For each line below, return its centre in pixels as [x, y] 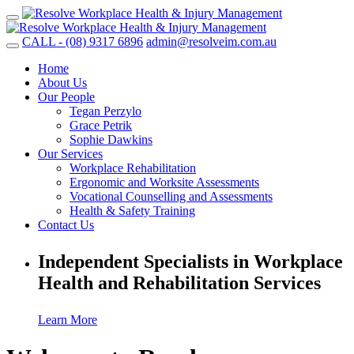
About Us [62, 83]
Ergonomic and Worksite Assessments [164, 182]
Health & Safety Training [132, 211]
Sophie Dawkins [111, 139]
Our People [66, 97]
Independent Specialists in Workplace [190, 262]
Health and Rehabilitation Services [179, 283]
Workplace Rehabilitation [133, 168]
